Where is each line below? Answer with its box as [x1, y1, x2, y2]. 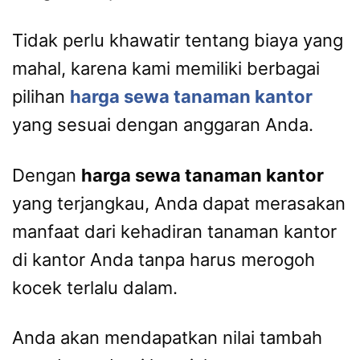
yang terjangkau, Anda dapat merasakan [12, 192, 346, 214]
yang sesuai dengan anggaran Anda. [12, 114, 313, 136]
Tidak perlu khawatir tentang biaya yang [12, 30, 343, 51]
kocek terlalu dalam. [12, 276, 178, 298]
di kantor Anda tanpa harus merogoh [12, 248, 315, 270]
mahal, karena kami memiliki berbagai [12, 58, 320, 80]
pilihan [12, 86, 70, 108]
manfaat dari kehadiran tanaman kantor [12, 220, 337, 242]
